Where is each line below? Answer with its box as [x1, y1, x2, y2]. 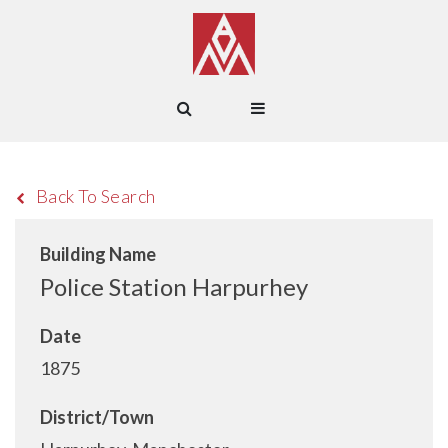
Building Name [40, 243, 156, 265]
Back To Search [35, 185, 156, 207]
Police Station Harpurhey [40, 272, 308, 301]
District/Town [40, 406, 154, 428]
